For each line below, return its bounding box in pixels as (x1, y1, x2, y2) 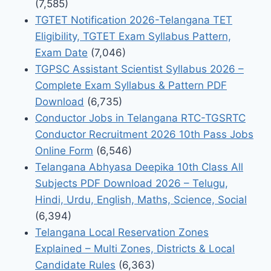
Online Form (35, 144, 93, 157)
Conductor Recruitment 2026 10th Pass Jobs (35, 128, 253, 140)
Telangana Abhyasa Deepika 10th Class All (35, 160, 243, 173)
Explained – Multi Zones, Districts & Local (35, 242, 235, 255)
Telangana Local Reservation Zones (35, 226, 209, 238)
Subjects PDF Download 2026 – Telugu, (35, 177, 228, 189)
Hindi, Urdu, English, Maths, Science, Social (35, 193, 247, 206)
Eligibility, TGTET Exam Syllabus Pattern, (35, 30, 231, 42)
